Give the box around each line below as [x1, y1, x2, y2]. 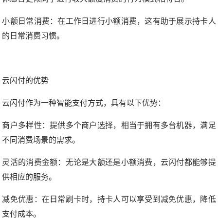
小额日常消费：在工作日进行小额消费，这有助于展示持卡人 [2, 17, 216, 26]
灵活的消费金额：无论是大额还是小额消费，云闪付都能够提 [2, 158, 216, 167]
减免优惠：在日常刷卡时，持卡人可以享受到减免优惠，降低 [2, 195, 216, 204]
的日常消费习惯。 [2, 32, 65, 40]
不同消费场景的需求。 [2, 136, 80, 145]
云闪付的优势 [2, 76, 49, 85]
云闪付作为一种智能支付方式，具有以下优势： [2, 99, 166, 108]
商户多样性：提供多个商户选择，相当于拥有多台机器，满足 [2, 121, 216, 130]
